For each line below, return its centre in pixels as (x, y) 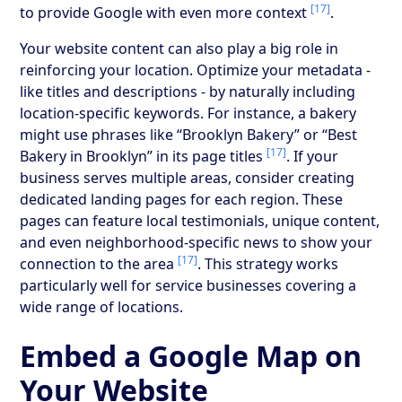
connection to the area (99, 263)
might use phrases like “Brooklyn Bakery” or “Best (189, 134)
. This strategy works (268, 263)
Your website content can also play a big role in (179, 48)
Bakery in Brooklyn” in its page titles (144, 156)
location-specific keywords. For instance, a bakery (188, 113)
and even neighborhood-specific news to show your (197, 242)
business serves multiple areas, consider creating (188, 177)
